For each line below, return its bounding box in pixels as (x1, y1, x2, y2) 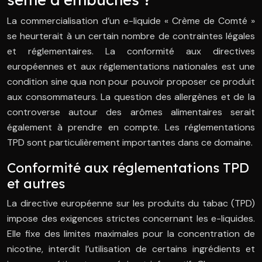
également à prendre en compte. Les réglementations (7, 121, 255, 134)
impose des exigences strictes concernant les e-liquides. (7, 212, 255, 225)
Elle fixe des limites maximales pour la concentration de (7, 227, 255, 240)
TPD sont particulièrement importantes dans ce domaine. (7, 136, 253, 149)
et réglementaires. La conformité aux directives (7, 45, 255, 58)
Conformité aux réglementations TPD (7, 159, 249, 177)
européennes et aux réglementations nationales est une (7, 60, 255, 73)
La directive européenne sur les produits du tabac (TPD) (7, 197, 255, 210)
